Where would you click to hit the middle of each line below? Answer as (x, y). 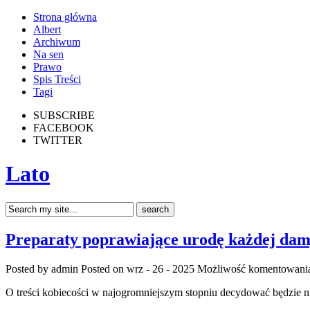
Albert (47, 29)
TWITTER (58, 140)
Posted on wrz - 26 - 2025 (138, 268)
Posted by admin (43, 268)
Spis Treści (57, 79)
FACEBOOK (64, 128)
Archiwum (57, 42)
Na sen (48, 54)
